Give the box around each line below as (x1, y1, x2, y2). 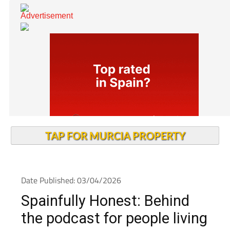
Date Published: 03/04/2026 (21, 193, 121, 205)
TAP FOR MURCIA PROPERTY (45, 148, 185, 161)
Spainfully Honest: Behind (21, 211, 189, 228)
